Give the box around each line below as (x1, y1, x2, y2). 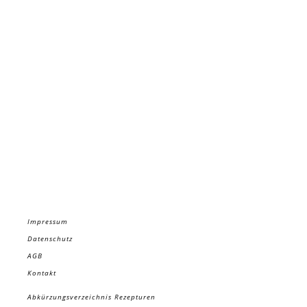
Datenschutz (27, 234, 73, 243)
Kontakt (27, 268, 56, 278)
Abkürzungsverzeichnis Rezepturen (27, 292, 156, 302)
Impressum (27, 217, 68, 226)
